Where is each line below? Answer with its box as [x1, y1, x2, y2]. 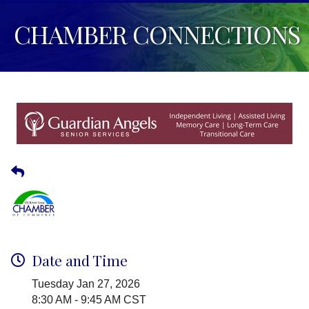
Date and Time [32, 250, 128, 270]
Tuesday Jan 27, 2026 [32, 278, 140, 290]
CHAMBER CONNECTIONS [14, 17, 300, 51]
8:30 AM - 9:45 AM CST [32, 294, 146, 306]
